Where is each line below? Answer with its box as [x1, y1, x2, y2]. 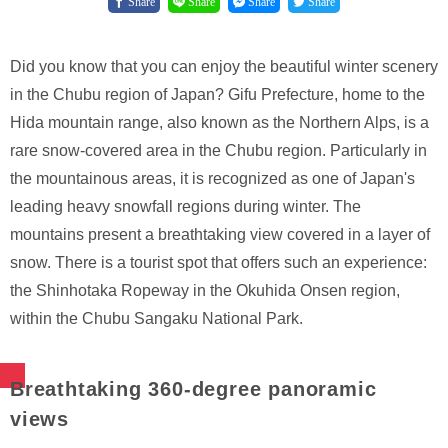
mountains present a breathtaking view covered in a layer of [10, 225, 430, 243]
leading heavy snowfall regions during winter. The [10, 197, 361, 215]
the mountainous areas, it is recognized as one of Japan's [10, 169, 415, 187]
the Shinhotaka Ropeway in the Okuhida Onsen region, [10, 281, 400, 299]
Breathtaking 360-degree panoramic [10, 377, 377, 400]
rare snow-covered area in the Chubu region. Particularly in [10, 141, 427, 159]
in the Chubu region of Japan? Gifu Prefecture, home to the [10, 85, 425, 103]
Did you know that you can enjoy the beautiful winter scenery [10, 57, 438, 75]
